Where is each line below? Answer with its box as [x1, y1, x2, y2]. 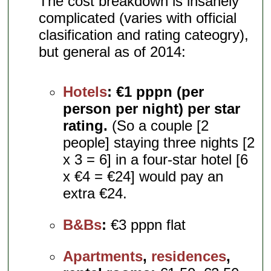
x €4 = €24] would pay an [63, 168, 224, 185]
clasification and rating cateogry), [39, 26, 249, 43]
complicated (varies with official [39, 9, 237, 26]
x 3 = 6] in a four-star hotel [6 [63, 151, 249, 168]
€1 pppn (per [116, 83, 204, 100]
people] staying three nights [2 [63, 134, 255, 151]
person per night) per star [63, 100, 241, 117]
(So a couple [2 [108, 117, 209, 134]
